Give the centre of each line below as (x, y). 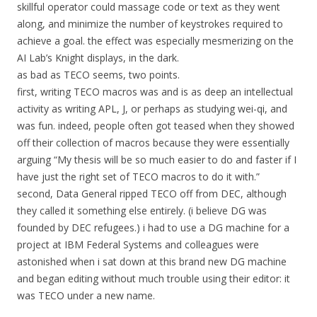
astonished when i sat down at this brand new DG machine (152, 262)
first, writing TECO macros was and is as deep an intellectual (155, 92)
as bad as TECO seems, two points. (98, 75)
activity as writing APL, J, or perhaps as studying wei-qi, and (152, 109)
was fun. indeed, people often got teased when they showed (156, 126)
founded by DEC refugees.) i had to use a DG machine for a (153, 228)
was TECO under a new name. (86, 296)
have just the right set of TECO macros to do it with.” (138, 177)
